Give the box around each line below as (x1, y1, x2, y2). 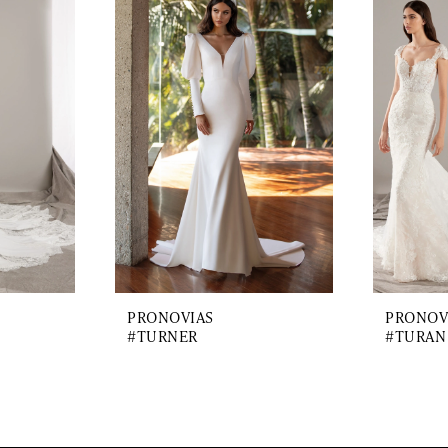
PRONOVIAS (127, 306, 214, 329)
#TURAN (385, 325, 446, 348)
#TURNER (127, 325, 198, 348)
